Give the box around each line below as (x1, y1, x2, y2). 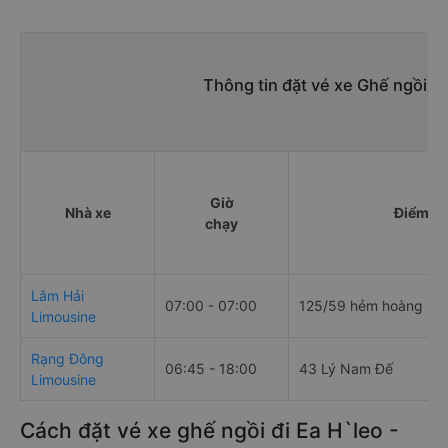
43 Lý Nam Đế (299, 360, 393, 377)
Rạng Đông (31, 350, 104, 367)
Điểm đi (393, 204, 445, 221)
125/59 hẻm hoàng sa (299, 297, 442, 314)
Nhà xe (64, 204, 111, 221)
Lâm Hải (31, 287, 84, 304)
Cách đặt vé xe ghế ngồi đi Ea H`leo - (20, 418, 399, 443)
